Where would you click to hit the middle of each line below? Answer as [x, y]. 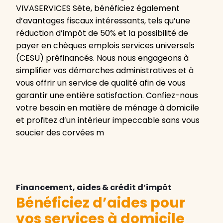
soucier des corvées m [60, 133]
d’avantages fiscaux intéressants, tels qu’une [103, 21]
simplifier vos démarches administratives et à [105, 71]
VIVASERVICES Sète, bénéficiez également [98, 8]
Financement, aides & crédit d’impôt [94, 188]
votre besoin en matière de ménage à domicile [108, 108]
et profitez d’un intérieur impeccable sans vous [108, 120]
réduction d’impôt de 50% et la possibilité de [102, 33]
